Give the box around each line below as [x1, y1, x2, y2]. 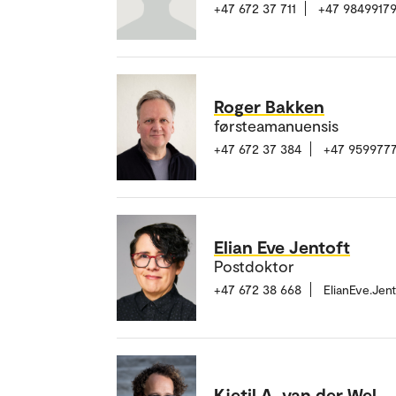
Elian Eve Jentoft [214, 236, 350, 258]
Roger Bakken [214, 95, 324, 118]
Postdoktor [214, 256, 294, 277]
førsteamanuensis [214, 116, 339, 136]
